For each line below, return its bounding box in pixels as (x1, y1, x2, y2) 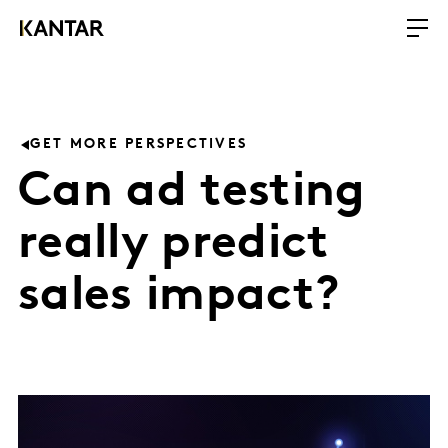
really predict (18, 221, 330, 269)
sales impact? (18, 273, 340, 321)
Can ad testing (18, 169, 366, 217)
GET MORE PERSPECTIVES (30, 137, 248, 152)
